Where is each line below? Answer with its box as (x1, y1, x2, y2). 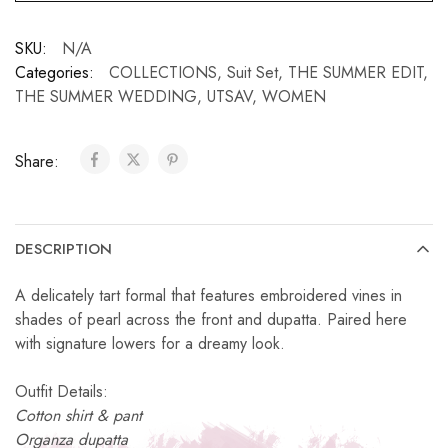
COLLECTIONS (109, 61, 217, 85)
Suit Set (227, 61, 278, 85)
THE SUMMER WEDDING (15, 85, 197, 109)
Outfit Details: (15, 380, 108, 404)
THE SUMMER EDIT (288, 61, 423, 85)
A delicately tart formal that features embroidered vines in (15, 284, 402, 308)
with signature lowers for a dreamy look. (15, 332, 285, 356)
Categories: (15, 61, 94, 85)
